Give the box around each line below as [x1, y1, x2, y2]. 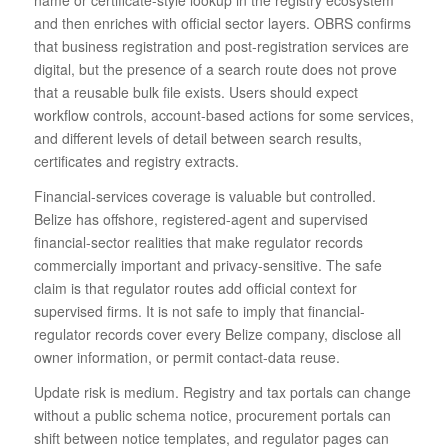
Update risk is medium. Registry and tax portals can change [33, 381, 411, 402]
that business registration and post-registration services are [33, 36, 409, 57]
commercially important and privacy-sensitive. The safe [33, 255, 382, 275]
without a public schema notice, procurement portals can [33, 404, 391, 425]
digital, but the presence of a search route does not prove [33, 59, 397, 80]
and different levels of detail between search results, [33, 128, 362, 149]
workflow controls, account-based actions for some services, [33, 105, 414, 126]
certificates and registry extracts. [33, 151, 239, 172]
